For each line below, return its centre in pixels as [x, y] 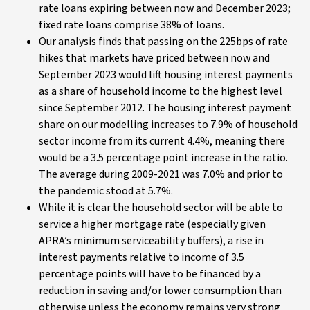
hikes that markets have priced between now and [154, 58]
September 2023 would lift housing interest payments [166, 75]
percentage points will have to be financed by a [150, 274]
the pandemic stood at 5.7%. [107, 191]
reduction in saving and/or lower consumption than [160, 291]
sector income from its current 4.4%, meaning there [162, 141]
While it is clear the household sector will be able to [161, 208]
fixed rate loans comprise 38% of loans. [131, 25]
